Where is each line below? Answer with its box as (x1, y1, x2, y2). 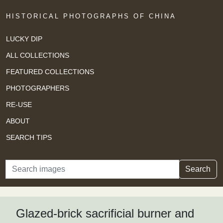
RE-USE (6, 100, 32, 109)
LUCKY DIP (6, 34, 42, 43)
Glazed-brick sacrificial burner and (16, 207, 194, 221)
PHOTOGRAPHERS (6, 84, 69, 92)
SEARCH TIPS (6, 133, 52, 141)
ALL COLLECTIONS (6, 51, 69, 59)
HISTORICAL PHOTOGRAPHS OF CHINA (6, 12, 176, 20)
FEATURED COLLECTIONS (6, 67, 94, 76)
